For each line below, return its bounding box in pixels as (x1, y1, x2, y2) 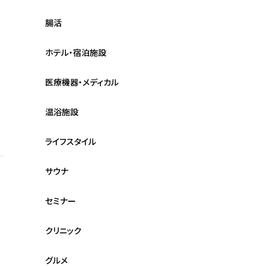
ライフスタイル (45, 136, 96, 148)
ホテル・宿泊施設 (45, 47, 106, 59)
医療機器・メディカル (45, 77, 119, 88)
